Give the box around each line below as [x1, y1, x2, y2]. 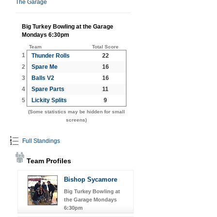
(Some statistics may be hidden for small [28, 108, 125, 114]
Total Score [92, 44, 119, 49]
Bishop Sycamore [64, 175, 117, 183]
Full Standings [21, 137, 60, 144]
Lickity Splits [31, 96, 67, 104]
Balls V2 [31, 74, 54, 81]
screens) [66, 117, 87, 123]
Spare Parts [31, 85, 64, 93]
